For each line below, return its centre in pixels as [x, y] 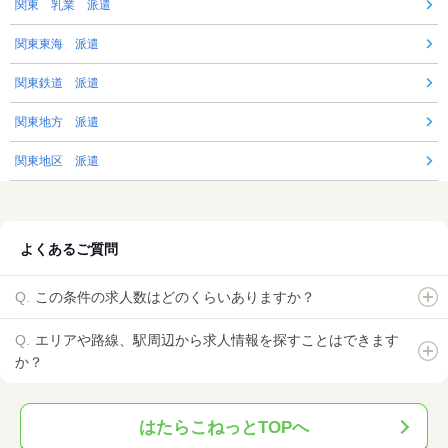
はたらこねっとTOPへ [224, 428]
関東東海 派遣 [57, 44]
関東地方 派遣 [57, 122]
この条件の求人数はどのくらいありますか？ [175, 297]
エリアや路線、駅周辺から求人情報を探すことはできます [217, 340]
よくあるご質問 [69, 249]
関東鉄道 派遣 [57, 83]
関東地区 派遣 [57, 161]
